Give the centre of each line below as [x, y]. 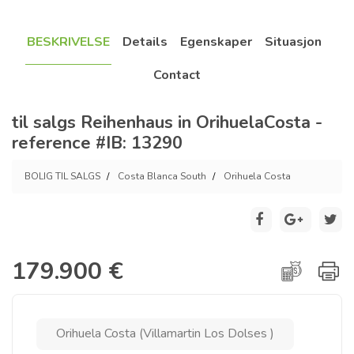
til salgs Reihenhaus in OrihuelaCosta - [167, 122]
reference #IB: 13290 [97, 143]
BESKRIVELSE [68, 42]
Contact [177, 75]
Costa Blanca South [162, 176]
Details [145, 42]
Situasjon [293, 42]
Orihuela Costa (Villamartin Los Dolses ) [165, 333]
